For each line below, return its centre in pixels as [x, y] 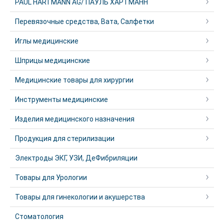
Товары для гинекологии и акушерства [80, 197]
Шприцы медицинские [52, 60]
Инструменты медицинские [61, 99]
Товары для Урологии [51, 177]
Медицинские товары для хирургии [74, 80]
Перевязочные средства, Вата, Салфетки [84, 21]
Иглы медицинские [47, 41]
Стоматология [39, 216]
